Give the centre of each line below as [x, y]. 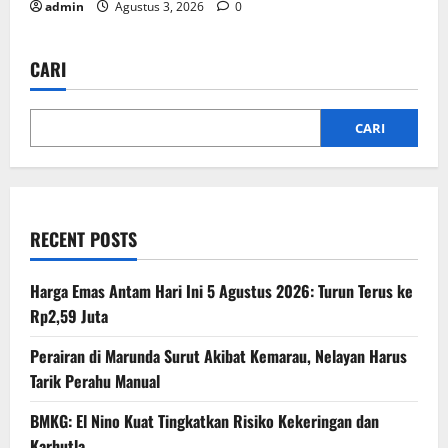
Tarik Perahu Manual [95, 380]
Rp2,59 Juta [69, 315]
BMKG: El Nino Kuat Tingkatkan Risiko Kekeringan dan [204, 420]
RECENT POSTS [83, 238]
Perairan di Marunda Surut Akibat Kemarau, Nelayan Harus [218, 355]
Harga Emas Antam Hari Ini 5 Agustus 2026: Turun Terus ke [221, 290]
